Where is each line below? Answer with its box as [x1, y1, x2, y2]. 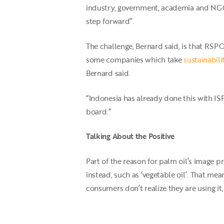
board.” [86, 105, 111, 117]
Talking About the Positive [86, 130, 175, 142]
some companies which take [86, 53, 184, 65]
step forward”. [86, 15, 134, 26]
